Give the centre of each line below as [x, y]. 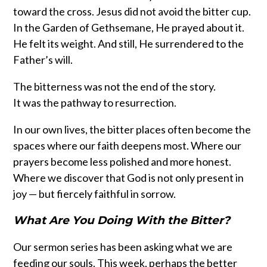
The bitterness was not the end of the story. [115, 87]
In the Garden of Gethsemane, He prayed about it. [129, 28]
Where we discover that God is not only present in [129, 178]
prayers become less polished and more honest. [122, 162]
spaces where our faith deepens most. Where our [128, 146]
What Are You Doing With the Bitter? [122, 221]
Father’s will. [43, 60]
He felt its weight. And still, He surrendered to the [129, 44]
